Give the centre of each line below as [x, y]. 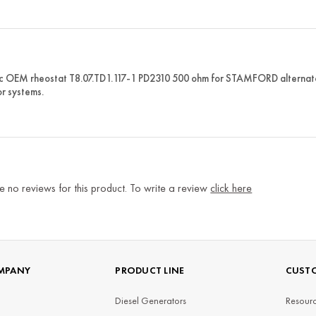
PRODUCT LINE [150, 270]
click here [231, 188]
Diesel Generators [151, 300]
